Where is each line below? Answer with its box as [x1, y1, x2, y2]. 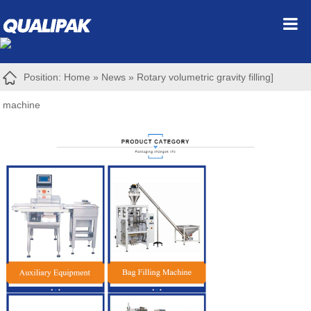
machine [3, 99, 41, 110]
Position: [24, 72, 65, 83]
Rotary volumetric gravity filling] [137, 72, 274, 83]
